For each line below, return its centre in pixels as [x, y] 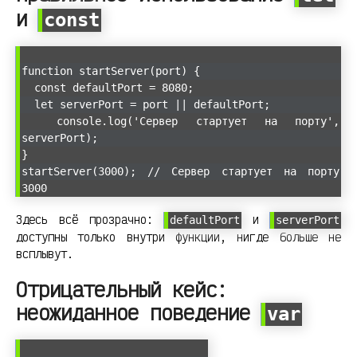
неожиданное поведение [139, 312]
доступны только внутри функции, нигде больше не [178, 237]
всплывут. [45, 253]
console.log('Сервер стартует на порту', [180, 121]
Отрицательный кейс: [122, 289]
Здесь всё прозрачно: [90, 219]
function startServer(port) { [111, 71]
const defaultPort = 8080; [108, 87]
